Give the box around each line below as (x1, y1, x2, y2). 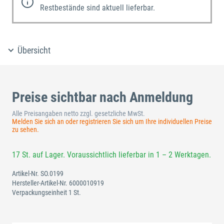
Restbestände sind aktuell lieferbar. (39, 2, 155, 12)
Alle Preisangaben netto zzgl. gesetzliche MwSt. (12, 109, 145, 117)
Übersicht (17, 44, 51, 55)
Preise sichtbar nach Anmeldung (12, 88, 193, 105)
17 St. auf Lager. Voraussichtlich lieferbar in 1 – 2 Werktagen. (12, 149, 211, 159)
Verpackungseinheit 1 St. (12, 188, 81, 196)
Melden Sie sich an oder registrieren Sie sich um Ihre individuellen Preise (12, 117, 212, 125)
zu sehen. (12, 125, 39, 133)
